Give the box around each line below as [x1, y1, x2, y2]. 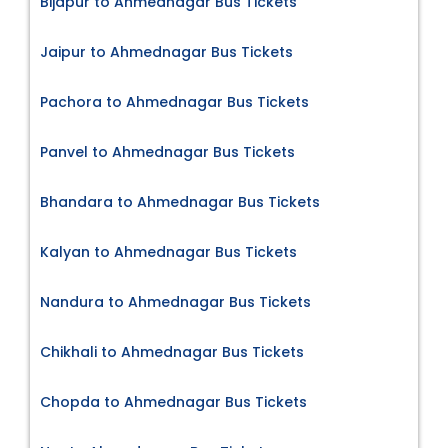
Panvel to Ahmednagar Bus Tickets [40, 141, 295, 162]
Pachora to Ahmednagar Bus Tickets [40, 91, 309, 112]
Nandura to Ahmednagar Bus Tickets [40, 291, 311, 312]
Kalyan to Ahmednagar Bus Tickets [40, 241, 297, 262]
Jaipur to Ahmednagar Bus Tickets [40, 41, 293, 62]
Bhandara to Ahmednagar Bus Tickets [40, 191, 320, 212]
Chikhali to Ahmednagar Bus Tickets [40, 341, 304, 362]
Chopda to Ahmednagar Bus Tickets [40, 391, 307, 412]
